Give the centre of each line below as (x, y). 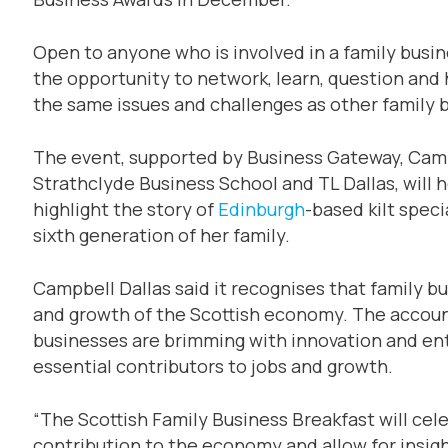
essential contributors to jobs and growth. (212, 365)
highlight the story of (125, 208)
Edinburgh (261, 208)
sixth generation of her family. (161, 234)
